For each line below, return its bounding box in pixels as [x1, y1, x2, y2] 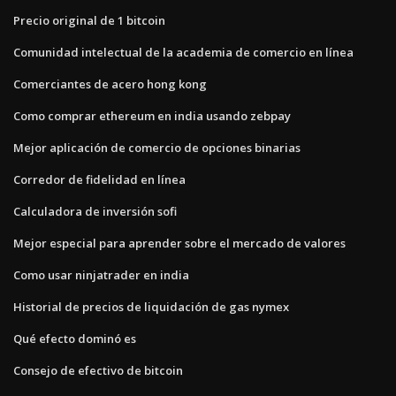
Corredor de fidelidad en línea [13, 171, 186, 187]
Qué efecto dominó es [13, 330, 136, 346]
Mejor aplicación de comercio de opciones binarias [13, 139, 301, 156]
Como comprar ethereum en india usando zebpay [13, 107, 291, 124]
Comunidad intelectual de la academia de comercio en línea [13, 43, 354, 60]
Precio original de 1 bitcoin [13, 11, 165, 28]
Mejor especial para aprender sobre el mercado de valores [13, 234, 346, 251]
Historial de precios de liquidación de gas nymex [13, 298, 289, 315]
